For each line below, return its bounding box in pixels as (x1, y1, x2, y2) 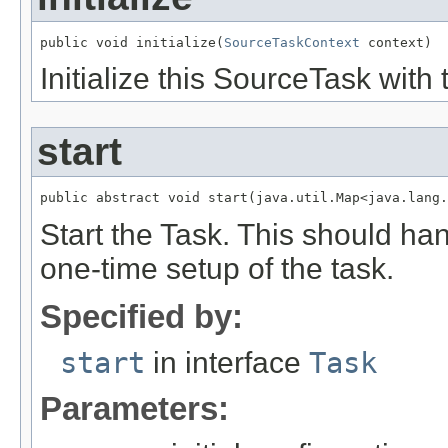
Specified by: (40, 298, 243, 336)
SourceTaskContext (224, 34, 360, 50)
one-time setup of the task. (40, 252, 394, 286)
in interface (145, 346, 309, 380)
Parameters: (40, 390, 229, 428)
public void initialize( (40, 34, 224, 50)
